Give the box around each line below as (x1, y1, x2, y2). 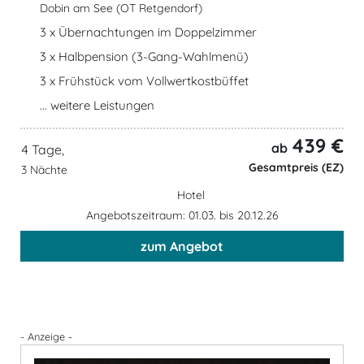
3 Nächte (21, 162, 67, 177)
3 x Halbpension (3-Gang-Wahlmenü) (40, 48, 249, 64)
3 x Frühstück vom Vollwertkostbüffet (40, 72, 249, 89)
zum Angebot (141, 237, 223, 254)
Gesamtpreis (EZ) (245, 159, 344, 175)
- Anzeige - (20, 329, 72, 343)
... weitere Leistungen (40, 97, 154, 113)
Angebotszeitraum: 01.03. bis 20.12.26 (85, 207, 279, 223)
